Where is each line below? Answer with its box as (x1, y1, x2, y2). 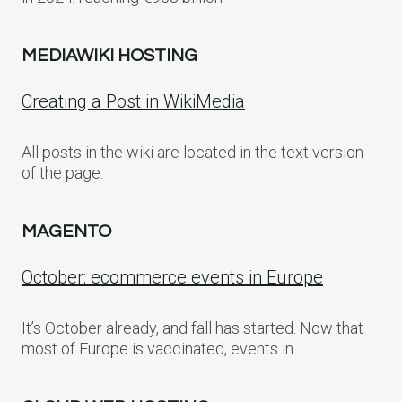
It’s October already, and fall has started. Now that (22, 319, 363, 338)
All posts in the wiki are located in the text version (22, 143, 363, 162)
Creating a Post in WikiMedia (22, 91, 245, 113)
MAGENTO (22, 223, 111, 241)
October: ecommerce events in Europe (22, 267, 323, 289)
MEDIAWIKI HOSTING (22, 47, 197, 66)
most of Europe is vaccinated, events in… (22, 339, 303, 359)
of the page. (22, 163, 103, 183)
